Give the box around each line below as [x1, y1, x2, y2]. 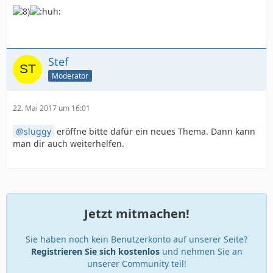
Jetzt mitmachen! [83, 205, 190, 222]
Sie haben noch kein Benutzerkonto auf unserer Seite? [26, 233, 247, 246]
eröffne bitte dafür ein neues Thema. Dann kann [54, 126, 255, 138]
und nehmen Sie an [159, 246, 243, 258]
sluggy [24, 126, 51, 138]
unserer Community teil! [87, 258, 186, 270]
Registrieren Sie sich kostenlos [30, 246, 160, 258]
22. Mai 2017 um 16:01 [13, 103, 90, 114]
